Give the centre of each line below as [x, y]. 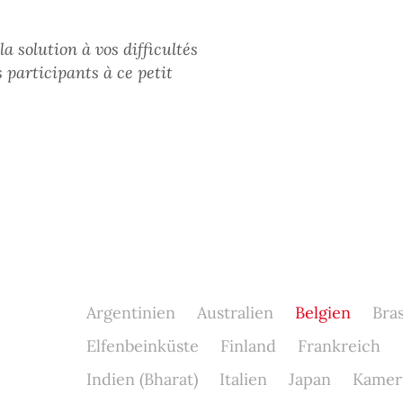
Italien [243, 379]
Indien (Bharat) [142, 379]
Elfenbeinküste [142, 346]
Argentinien [130, 313]
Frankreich [339, 346]
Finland [248, 346]
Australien [235, 313]
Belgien [322, 313]
